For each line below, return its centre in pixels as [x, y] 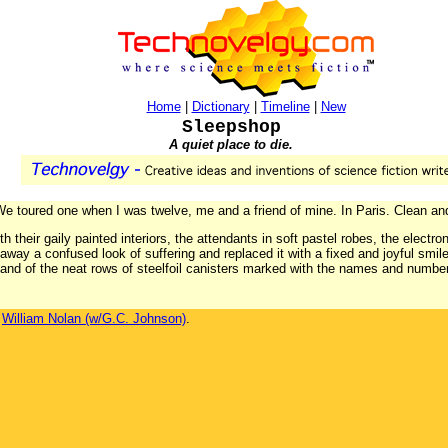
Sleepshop [231, 127]
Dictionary [220, 106]
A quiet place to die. [231, 144]
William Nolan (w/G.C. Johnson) [94, 318]
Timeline [285, 106]
